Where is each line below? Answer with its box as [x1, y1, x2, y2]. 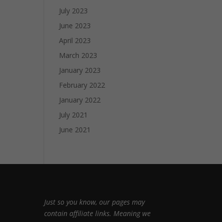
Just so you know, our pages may [44, 197, 145, 207]
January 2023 [59, 65, 101, 75]
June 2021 [59, 125, 91, 134]
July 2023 [59, 6, 88, 15]
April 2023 [59, 36, 91, 45]
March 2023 [59, 51, 98, 60]
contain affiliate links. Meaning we [44, 208, 151, 218]
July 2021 [59, 110, 88, 119]
